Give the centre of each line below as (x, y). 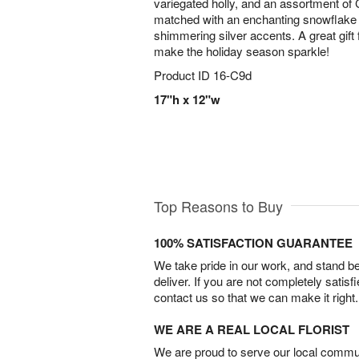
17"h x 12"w (187, 99)
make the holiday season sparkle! (242, 51)
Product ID (184, 75)
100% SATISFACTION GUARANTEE (253, 242)
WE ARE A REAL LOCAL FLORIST (252, 329)
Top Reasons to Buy (218, 206)
